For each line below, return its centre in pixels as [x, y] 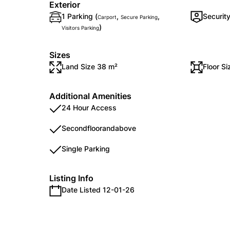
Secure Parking [139, 17]
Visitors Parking [80, 28]
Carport [107, 17]
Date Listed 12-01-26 [98, 190]
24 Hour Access [89, 108]
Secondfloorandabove [99, 128]
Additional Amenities [90, 96]
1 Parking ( [80, 16]
